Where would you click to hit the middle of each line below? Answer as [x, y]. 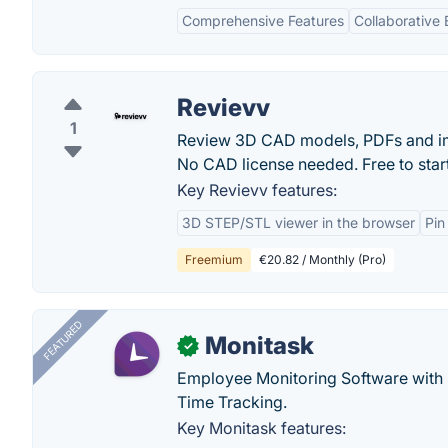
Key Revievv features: [257, 190]
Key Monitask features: [261, 428]
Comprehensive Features [263, 20]
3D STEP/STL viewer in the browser [298, 222]
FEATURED [62, 340]
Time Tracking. [232, 402]
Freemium [214, 259]
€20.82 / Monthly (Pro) [322, 259]
